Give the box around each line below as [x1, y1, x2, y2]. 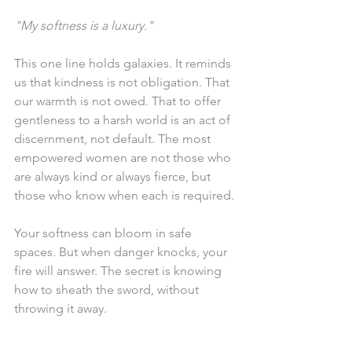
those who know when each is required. [14, 188, 234, 203]
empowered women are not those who [14, 150, 234, 166]
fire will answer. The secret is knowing [14, 263, 225, 279]
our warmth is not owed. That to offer [14, 93, 224, 109]
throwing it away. [14, 301, 107, 317]
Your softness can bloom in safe [14, 225, 195, 241]
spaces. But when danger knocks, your [14, 244, 230, 260]
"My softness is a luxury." [14, 18, 153, 34]
